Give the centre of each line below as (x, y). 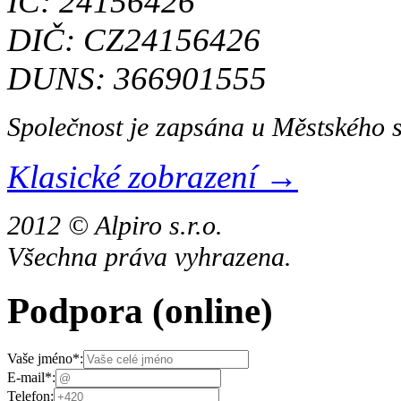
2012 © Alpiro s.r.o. (115, 225)
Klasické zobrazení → (153, 176)
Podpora (80, 311)
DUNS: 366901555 (137, 78)
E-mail (26, 378)
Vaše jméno (40, 359)
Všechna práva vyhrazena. (149, 256)
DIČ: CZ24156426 (134, 39)
